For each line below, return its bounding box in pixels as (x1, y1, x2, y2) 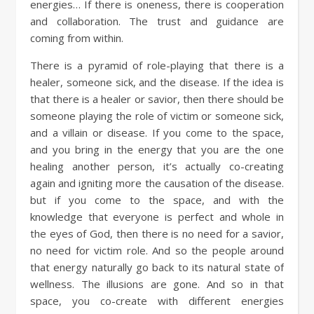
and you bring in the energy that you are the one (30, 142, 284, 156)
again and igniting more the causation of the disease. (30, 176, 284, 190)
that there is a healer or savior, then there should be (30, 92, 284, 106)
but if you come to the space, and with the (30, 193, 284, 207)
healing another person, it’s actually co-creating (30, 159, 284, 173)
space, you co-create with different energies (30, 294, 284, 308)
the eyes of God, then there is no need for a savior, (30, 226, 284, 240)
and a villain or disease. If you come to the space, (30, 125, 284, 139)
